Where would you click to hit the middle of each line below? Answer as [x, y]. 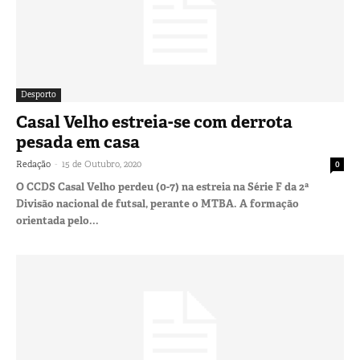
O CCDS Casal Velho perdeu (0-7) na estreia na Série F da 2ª [162, 186]
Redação [33, 164]
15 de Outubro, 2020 [102, 164]
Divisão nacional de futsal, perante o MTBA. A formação [157, 203]
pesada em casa [78, 142]
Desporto [39, 94]
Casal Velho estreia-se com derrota [154, 122]
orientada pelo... [57, 220]
